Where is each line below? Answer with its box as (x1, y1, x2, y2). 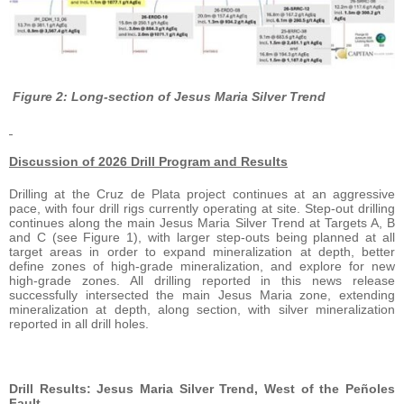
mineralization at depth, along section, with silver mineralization (9, 302, 395, 317)
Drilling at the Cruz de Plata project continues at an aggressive (9, 187, 395, 202)
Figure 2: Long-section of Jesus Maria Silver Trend (13, 89, 326, 105)
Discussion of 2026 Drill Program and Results (9, 154, 288, 170)
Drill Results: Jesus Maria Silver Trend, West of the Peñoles (9, 381, 395, 397)
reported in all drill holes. (9, 317, 149, 332)
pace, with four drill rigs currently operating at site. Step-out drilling (9, 201, 395, 216)
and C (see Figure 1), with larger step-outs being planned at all (9, 230, 395, 245)
